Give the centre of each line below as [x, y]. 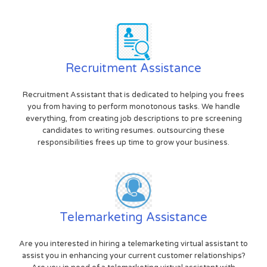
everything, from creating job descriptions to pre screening [133, 118]
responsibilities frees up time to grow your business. [133, 142]
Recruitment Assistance [133, 68]
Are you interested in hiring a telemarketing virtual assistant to [133, 243]
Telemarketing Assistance [133, 217]
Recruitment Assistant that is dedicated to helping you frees [133, 94]
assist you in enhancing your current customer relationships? [133, 255]
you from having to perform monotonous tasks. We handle [133, 106]
